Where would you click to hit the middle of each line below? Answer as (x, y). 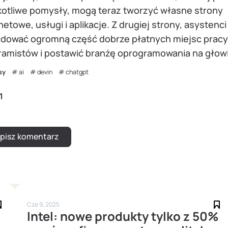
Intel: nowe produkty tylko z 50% (123, 216)
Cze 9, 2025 (43, 205)
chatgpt (77, 72)
